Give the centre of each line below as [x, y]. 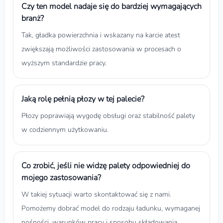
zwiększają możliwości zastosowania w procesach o [101, 49]
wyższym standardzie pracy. [64, 63]
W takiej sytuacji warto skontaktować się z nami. [96, 194]
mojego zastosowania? [61, 177]
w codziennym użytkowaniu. [65, 129]
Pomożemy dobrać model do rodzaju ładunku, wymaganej [111, 208]
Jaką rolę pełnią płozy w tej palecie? [83, 99]
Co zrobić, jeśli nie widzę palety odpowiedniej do [106, 166]
